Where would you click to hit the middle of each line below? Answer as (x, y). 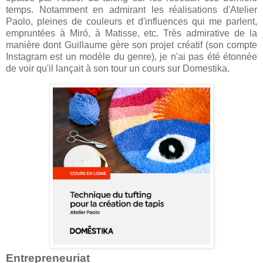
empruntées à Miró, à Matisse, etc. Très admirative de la (131, 33)
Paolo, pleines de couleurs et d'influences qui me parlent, (131, 22)
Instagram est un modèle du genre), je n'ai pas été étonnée (131, 57)
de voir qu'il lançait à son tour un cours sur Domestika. (119, 69)
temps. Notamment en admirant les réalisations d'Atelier (131, 10)
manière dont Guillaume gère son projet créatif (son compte (131, 45)
